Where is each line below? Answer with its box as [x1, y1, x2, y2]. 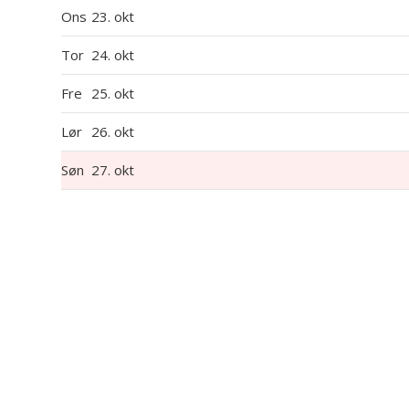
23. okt [91, 7, 139, 26]
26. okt [91, 122, 139, 141]
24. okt [91, 46, 139, 64]
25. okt [91, 84, 139, 102]
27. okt [91, 161, 139, 179]
